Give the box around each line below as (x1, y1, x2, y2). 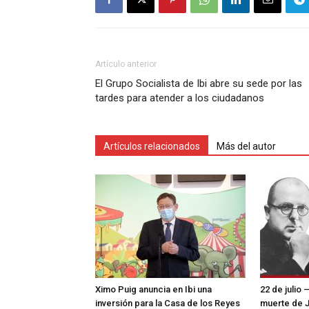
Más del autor (217, 141, 276, 152)
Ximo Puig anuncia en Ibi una (95, 284, 212, 295)
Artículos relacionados (103, 141, 200, 152)
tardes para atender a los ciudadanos (95, 92, 264, 105)
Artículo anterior (95, 59, 157, 70)
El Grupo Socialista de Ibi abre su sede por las (95, 77, 302, 90)
